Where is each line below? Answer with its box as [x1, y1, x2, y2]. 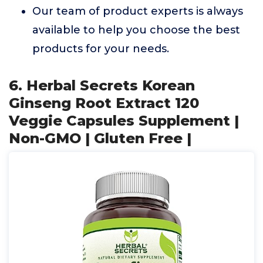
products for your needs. [32, 42, 169, 55]
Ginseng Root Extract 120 [9, 95, 199, 112]
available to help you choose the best [32, 23, 240, 36]
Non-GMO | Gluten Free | [9, 130, 191, 147]
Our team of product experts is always [32, 5, 243, 18]
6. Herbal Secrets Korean [9, 77, 195, 94]
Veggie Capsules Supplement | [9, 112, 239, 129]
